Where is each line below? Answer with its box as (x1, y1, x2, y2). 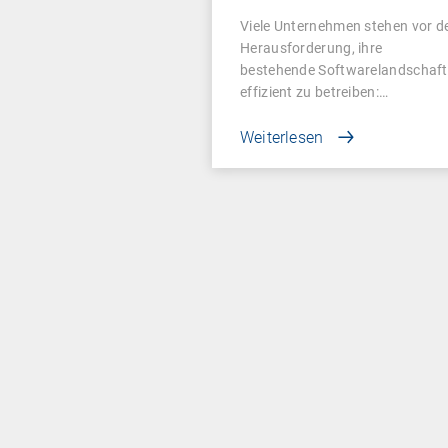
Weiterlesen (240, 127, 324, 147)
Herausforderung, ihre (240, 39, 383, 56)
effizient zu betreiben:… (240, 83, 389, 100)
